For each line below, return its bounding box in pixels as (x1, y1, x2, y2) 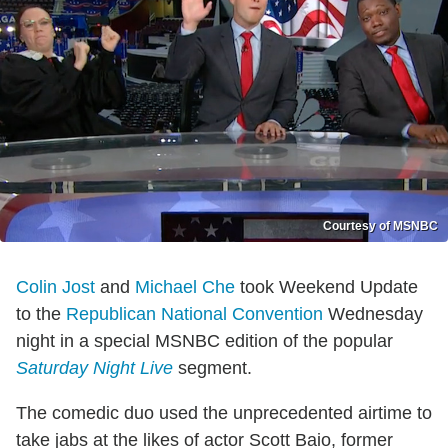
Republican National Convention (66, 304, 323, 325)
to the (16, 304, 66, 325)
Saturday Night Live (16, 358, 173, 379)
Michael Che (135, 277, 235, 298)
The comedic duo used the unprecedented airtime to (16, 403, 432, 424)
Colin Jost (16, 277, 95, 298)
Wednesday (323, 304, 423, 325)
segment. (173, 358, 252, 379)
